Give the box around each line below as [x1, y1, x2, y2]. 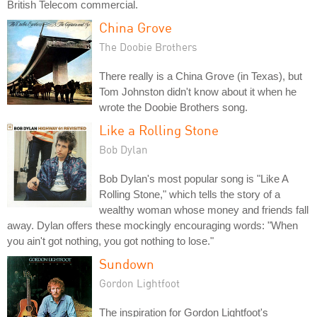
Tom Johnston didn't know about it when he [99, 85, 296, 98]
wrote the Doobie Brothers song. [99, 100, 248, 113]
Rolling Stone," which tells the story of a [99, 188, 280, 200]
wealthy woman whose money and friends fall [99, 203, 309, 216]
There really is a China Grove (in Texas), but [99, 69, 302, 82]
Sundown [99, 255, 154, 272]
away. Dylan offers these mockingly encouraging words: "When [7, 219, 298, 231]
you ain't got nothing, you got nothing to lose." [7, 234, 214, 247]
